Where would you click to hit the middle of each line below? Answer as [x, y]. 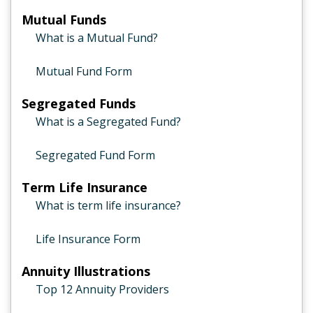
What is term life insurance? [108, 205]
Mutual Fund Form [84, 71]
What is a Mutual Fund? [97, 38]
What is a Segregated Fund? [108, 122]
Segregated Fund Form [95, 155]
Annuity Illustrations [86, 271]
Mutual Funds [64, 20]
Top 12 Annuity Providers [102, 289]
